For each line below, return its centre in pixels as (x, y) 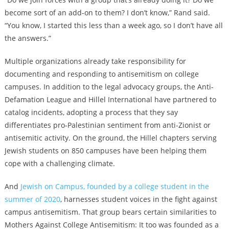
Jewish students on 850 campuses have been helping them (105, 151)
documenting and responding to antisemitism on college (101, 74)
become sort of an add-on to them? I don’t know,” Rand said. (107, 13)
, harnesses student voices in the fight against (139, 199)
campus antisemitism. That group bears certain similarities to (110, 212)
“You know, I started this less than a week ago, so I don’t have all (113, 26)
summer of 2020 (32, 199)
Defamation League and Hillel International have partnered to (110, 100)
